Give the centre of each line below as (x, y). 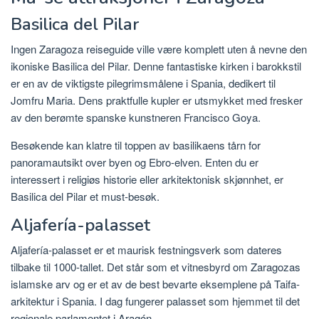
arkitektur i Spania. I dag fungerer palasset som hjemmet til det (155, 301)
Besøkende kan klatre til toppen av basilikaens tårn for (136, 145)
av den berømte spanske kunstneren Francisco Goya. (136, 117)
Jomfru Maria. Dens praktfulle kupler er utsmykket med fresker (157, 100)
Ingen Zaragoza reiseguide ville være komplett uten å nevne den (159, 49)
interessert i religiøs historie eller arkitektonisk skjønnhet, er (147, 179)
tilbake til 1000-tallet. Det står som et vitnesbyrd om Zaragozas (156, 267)
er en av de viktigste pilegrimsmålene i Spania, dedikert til (143, 83)
